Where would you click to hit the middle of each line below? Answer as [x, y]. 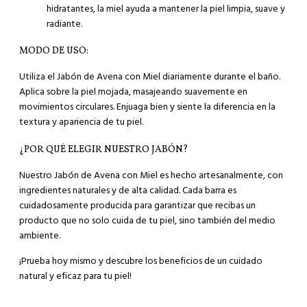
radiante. [64, 24]
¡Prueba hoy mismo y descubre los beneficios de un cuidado [141, 261]
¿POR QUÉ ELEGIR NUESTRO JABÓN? [104, 150]
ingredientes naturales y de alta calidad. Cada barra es [128, 191]
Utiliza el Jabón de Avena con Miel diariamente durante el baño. [150, 77]
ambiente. [40, 236]
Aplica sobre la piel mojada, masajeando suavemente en [133, 92]
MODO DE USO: [54, 51]
